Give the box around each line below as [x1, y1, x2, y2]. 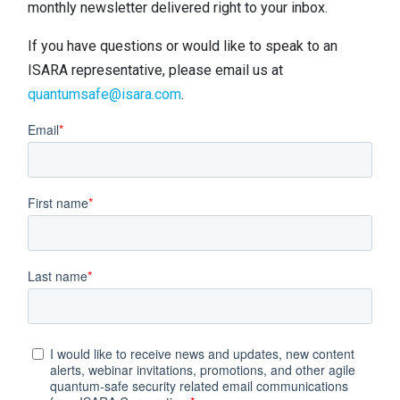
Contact [195, 8, 243, 25]
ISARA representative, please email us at [28, 62, 283, 79]
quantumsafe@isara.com [28, 86, 181, 103]
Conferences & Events [42, 105, 174, 121]
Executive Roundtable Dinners [42, 149, 214, 165]
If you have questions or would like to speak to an [28, 37, 337, 54]
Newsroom [42, 18, 107, 34]
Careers [42, 62, 88, 78]
